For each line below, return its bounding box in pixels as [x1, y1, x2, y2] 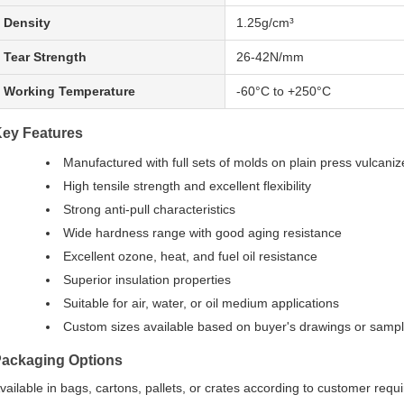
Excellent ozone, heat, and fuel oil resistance [63, 249, 317, 263]
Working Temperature [4, 84, 135, 98]
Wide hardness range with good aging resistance [63, 225, 342, 240]
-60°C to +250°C [236, 84, 331, 98]
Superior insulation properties [63, 272, 231, 287]
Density [4, 15, 50, 30]
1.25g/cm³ [236, 15, 294, 30]
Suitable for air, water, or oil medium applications [63, 296, 339, 310]
